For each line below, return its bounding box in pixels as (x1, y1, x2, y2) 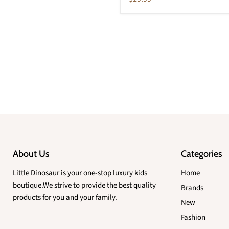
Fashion (180, 212, 205, 223)
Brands (180, 182, 203, 194)
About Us (13, 148, 50, 160)
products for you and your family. (13, 192, 117, 203)
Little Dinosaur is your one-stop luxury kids (13, 168, 147, 179)
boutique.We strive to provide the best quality (13, 180, 156, 191)
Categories (180, 148, 222, 160)
